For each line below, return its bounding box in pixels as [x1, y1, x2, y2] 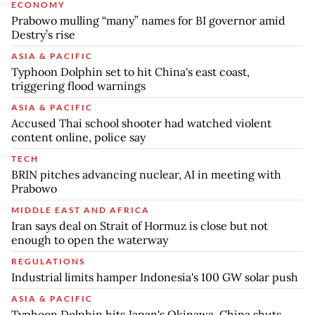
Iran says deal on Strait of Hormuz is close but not [11, 219, 268, 233]
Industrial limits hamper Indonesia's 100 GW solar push [11, 270, 298, 285]
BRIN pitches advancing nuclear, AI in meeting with [11, 167, 281, 182]
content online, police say [11, 130, 146, 145]
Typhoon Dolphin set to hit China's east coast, [11, 65, 250, 79]
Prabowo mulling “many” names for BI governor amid [11, 13, 285, 28]
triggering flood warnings [11, 79, 146, 94]
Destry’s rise [11, 27, 75, 42]
